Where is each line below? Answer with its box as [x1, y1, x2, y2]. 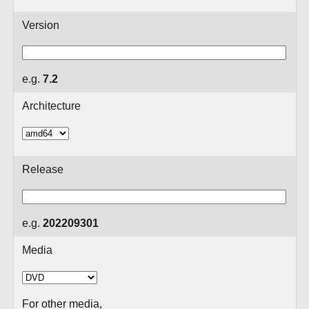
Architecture [21, 99, 81, 112]
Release [21, 163, 63, 175]
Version [21, 19, 59, 31]
